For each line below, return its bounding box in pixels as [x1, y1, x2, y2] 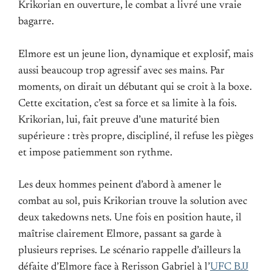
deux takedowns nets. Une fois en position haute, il [18, 212, 242, 223]
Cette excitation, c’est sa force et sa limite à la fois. [18, 98, 237, 109]
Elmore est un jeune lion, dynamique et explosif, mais [18, 49, 253, 60]
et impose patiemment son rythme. [18, 147, 172, 158]
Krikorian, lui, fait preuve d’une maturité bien [18, 114, 220, 126]
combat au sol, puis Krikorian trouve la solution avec [18, 195, 247, 207]
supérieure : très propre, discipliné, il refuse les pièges [18, 131, 253, 142]
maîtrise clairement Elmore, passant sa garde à [18, 228, 222, 240]
